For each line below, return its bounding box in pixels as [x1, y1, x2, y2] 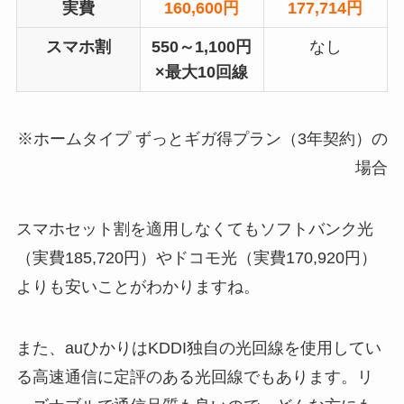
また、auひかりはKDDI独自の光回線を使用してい [15, 338, 381, 357]
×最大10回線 [155, 63, 249, 82]
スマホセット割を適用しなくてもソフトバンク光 [15, 219, 373, 238]
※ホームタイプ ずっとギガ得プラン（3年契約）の [17, 129, 389, 148]
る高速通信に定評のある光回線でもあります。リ [15, 367, 373, 386]
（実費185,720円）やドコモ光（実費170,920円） [15, 248, 377, 267]
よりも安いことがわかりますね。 [15, 277, 260, 296]
